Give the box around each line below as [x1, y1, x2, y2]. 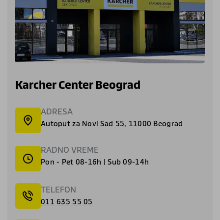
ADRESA [41, 106, 73, 116]
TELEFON [41, 184, 76, 194]
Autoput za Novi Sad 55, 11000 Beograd [41, 119, 183, 128]
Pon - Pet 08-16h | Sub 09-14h [41, 157, 149, 166]
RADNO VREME [41, 144, 99, 155]
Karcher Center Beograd [15, 78, 140, 92]
